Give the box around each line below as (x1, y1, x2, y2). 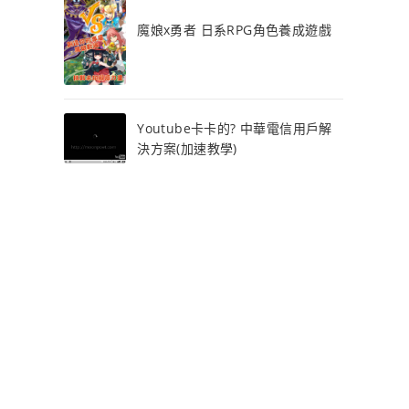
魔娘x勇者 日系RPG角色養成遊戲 (137, 20, 332, 38)
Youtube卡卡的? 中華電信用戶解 (137, 119, 332, 137)
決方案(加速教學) (137, 139, 237, 157)
